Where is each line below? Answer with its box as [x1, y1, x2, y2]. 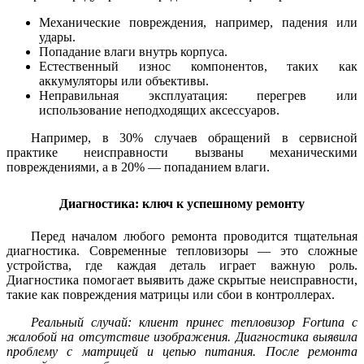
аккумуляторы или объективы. [39, 74, 209, 89]
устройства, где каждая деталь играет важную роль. [6, 258, 357, 273]
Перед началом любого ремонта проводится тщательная [31, 229, 357, 244]
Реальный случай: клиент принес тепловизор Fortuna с [31, 315, 357, 330]
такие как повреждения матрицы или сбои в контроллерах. [6, 288, 335, 302]
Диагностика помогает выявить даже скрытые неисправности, [6, 273, 357, 288]
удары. [39, 30, 76, 45]
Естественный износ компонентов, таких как [39, 59, 357, 74]
